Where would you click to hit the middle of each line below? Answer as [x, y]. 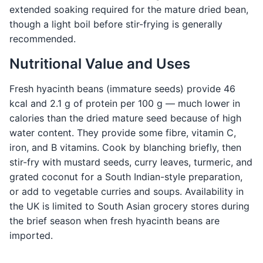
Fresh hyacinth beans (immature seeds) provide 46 [122, 89]
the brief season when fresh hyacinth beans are [114, 221]
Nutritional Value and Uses [100, 64]
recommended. [43, 39]
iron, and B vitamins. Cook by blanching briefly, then [125, 148]
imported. [31, 236]
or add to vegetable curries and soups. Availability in [127, 192]
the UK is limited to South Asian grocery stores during [129, 206]
